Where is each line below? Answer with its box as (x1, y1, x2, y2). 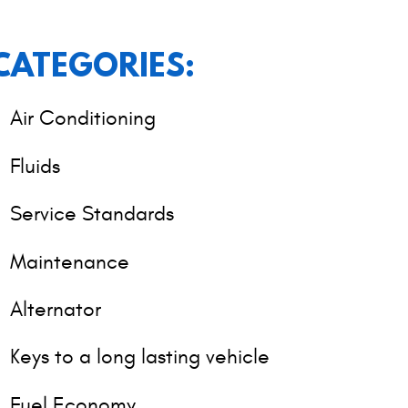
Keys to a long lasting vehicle (10, 344, 270, 370)
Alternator (10, 297, 102, 322)
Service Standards (10, 201, 175, 227)
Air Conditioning (10, 106, 157, 131)
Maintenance (10, 249, 130, 274)
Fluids (10, 153, 61, 178)
